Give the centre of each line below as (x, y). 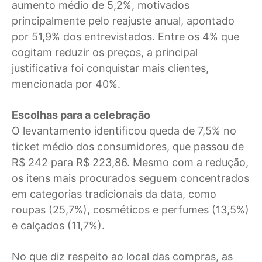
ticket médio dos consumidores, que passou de (128, 146)
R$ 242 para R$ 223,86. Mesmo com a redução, (130, 162)
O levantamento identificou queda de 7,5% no (124, 131)
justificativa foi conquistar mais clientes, (110, 68)
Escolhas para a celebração (81, 115)
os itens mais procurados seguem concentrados (130, 178)
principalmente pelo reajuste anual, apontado (123, 21)
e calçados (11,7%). (58, 225)
